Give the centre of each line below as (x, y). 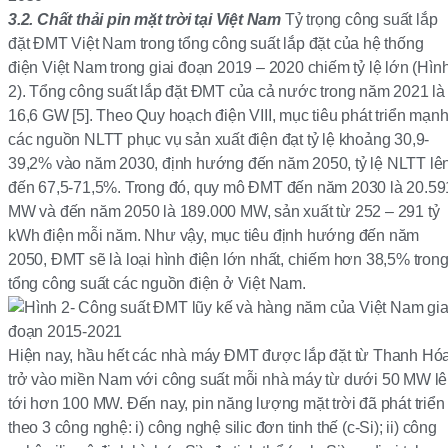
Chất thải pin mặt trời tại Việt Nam (157, 20)
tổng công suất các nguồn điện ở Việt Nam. (157, 284)
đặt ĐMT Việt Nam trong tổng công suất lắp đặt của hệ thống (216, 44)
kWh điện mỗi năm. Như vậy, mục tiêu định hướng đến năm (214, 236)
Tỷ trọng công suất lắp (359, 20)
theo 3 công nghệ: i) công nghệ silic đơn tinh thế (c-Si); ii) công (222, 428)
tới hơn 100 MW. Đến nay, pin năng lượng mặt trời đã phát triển (226, 404)
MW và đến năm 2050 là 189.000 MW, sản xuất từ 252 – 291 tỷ (224, 212)
